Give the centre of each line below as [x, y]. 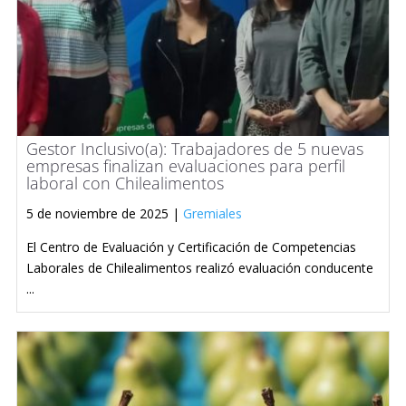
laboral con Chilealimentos [125, 183]
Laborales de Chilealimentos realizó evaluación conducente [200, 267]
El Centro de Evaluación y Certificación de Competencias [191, 246]
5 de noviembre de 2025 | [105, 213]
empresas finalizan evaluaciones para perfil [186, 165]
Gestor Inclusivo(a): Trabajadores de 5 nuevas [195, 148]
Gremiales [213, 213]
